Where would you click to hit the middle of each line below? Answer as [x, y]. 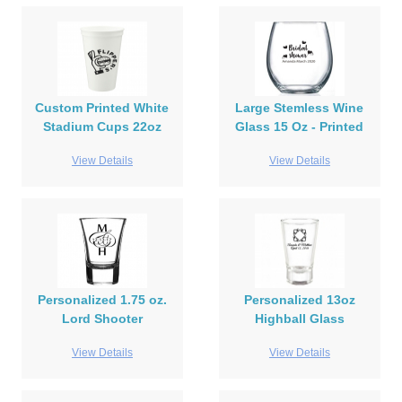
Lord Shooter [102, 319]
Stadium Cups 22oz [102, 127]
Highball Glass [299, 319]
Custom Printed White [102, 108]
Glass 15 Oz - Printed [300, 127]
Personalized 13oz [299, 300]
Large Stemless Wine [300, 108]
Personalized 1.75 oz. [102, 300]
